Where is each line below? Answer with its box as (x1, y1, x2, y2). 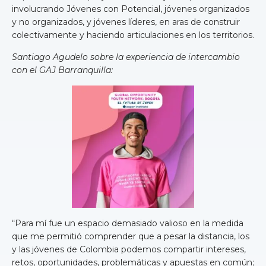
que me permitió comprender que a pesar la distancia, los (12, 231, 249, 242)
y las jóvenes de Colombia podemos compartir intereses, (12, 244, 246, 255)
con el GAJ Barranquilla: (12, 65, 113, 76)
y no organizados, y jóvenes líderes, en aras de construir (12, 17, 240, 28)
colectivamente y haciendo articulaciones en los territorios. (12, 30, 254, 41)
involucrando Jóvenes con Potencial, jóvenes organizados (12, 4, 249, 15)
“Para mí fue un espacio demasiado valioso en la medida (12, 218, 243, 229)
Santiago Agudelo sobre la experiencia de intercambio (12, 52, 240, 63)
